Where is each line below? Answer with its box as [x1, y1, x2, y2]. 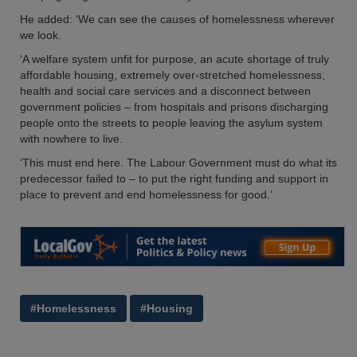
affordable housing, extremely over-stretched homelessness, [20, 69, 325, 81]
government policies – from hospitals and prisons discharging [20, 100, 328, 113]
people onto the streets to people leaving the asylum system [20, 116, 323, 129]
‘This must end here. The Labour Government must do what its [20, 156, 337, 169]
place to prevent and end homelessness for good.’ [20, 188, 273, 201]
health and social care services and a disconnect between [20, 84, 311, 97]
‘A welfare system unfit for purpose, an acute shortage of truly [20, 53, 329, 65]
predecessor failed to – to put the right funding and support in [20, 172, 328, 185]
